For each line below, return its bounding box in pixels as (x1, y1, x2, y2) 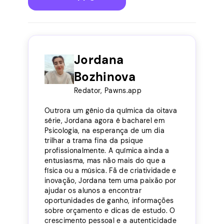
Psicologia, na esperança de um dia (44, 125, 164, 135)
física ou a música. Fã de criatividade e (44, 165, 176, 175)
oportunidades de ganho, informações (44, 195, 174, 205)
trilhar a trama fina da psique (44, 135, 143, 145)
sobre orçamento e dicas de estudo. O (44, 205, 175, 215)
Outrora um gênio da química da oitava (44, 105, 177, 115)
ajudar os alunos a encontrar (44, 185, 141, 195)
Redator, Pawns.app (74, 85, 141, 95)
